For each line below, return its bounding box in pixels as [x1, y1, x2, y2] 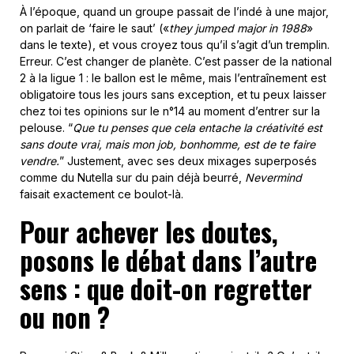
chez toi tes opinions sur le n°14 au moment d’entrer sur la [20, 104, 320, 118]
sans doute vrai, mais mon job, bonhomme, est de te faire [20, 137, 315, 151]
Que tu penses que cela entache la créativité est [73, 121, 322, 134]
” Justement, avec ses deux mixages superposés [59, 154, 317, 168]
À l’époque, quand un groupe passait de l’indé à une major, [20, 5, 329, 18]
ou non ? [20, 298, 110, 337]
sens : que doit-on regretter [20, 269, 312, 308]
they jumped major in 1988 [169, 21, 307, 35]
